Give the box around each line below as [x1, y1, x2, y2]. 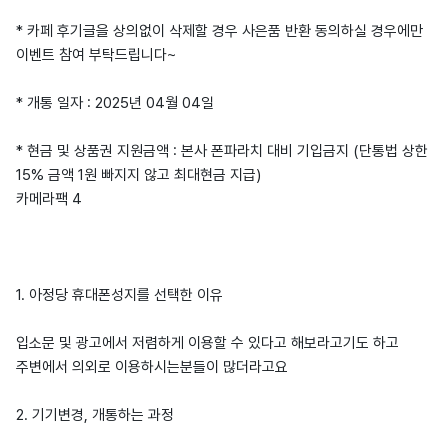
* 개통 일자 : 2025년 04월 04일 [16, 93, 214, 112]
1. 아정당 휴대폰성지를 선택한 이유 [16, 285, 223, 304]
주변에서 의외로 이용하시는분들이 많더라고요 [16, 357, 288, 376]
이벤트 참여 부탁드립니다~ [16, 45, 176, 64]
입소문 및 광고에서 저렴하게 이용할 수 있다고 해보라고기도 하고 [16, 333, 399, 352]
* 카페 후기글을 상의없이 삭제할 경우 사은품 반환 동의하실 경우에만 [16, 21, 423, 40]
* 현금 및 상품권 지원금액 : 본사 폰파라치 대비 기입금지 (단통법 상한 [16, 141, 428, 160]
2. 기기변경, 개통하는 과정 [16, 405, 174, 424]
